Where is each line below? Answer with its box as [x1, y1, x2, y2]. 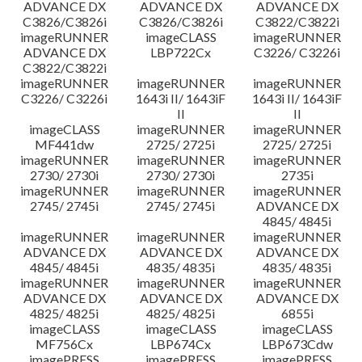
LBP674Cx [150, 336, 212, 351]
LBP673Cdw [261, 336, 333, 351]
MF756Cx [36, 336, 94, 351]
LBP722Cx [150, 44, 212, 60]
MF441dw [35, 137, 95, 152]
